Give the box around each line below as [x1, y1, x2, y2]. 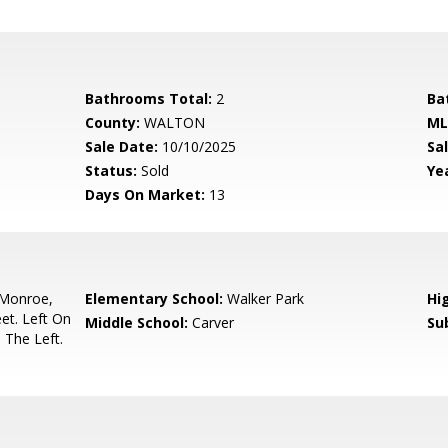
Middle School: [85, 313, 189, 332]
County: [85, 113, 141, 132]
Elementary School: [85, 289, 224, 308]
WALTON [140, 113, 206, 132]
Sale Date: [85, 137, 159, 156]
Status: [85, 161, 138, 180]
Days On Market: [85, 185, 206, 204]
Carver [188, 313, 235, 332]
